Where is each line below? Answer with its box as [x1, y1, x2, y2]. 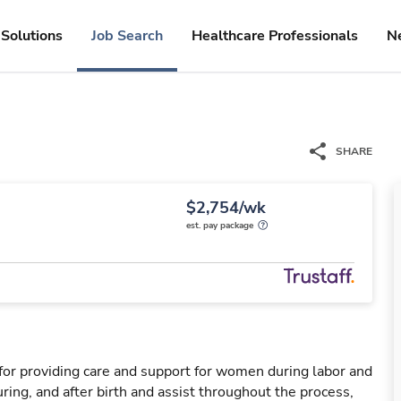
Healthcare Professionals [192, 26, 358, 46]
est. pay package [186, 219, 253, 232]
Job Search [91, 26, 163, 46]
